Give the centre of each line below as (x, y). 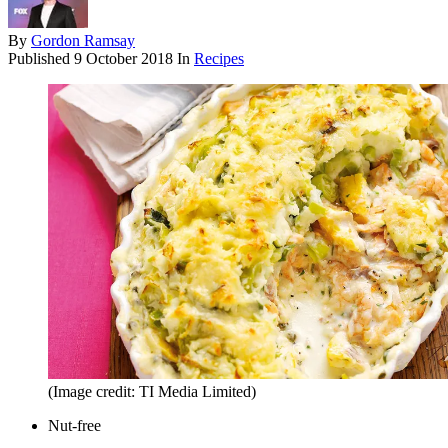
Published (41, 59)
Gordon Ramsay (83, 41)
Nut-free (74, 425)
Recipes (219, 59)
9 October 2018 (123, 59)
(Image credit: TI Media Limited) (152, 391)
